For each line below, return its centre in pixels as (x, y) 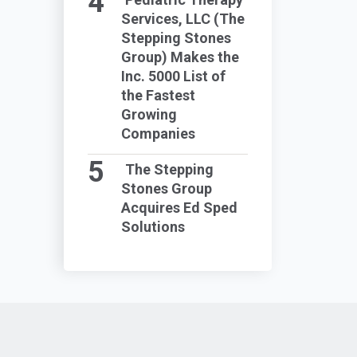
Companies (158, 133)
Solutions (153, 227)
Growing (149, 114)
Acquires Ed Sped (179, 208)
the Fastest (158, 95)
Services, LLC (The (182, 19)
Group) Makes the (181, 57)
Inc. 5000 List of (173, 76)
